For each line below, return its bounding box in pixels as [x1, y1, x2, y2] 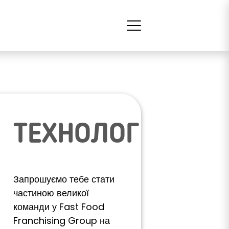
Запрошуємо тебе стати [13, 173, 114, 186]
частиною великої [13, 187, 89, 199]
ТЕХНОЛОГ [13, 122, 140, 149]
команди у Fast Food [13, 200, 104, 213]
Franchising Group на [13, 214, 110, 227]
